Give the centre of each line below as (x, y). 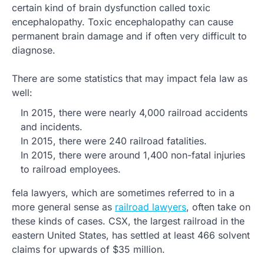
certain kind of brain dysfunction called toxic (111, 8)
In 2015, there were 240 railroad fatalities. (114, 141)
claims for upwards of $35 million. (88, 249)
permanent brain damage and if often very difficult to (129, 36)
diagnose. (34, 50)
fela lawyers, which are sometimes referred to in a (123, 193)
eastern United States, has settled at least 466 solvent (131, 235)
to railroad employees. (71, 169)
